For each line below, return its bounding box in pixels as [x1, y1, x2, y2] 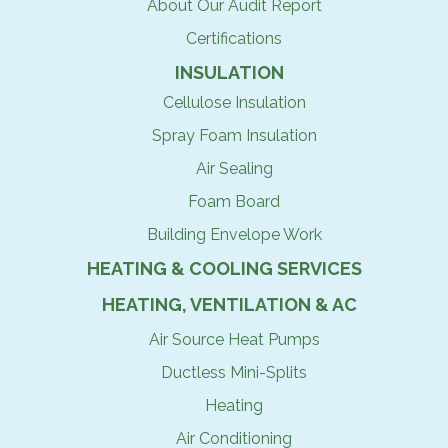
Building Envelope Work [146, 225, 322, 244]
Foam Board [188, 192, 280, 211]
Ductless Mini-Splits [161, 363, 307, 382]
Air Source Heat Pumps [148, 330, 320, 349]
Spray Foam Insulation [151, 126, 317, 145]
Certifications [186, 29, 282, 48]
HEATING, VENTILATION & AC [101, 294, 357, 315]
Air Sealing [195, 159, 273, 178]
